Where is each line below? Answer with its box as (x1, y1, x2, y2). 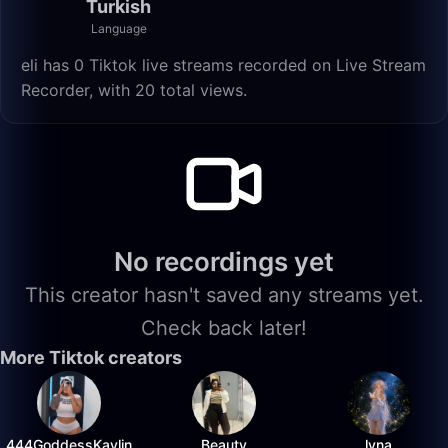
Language (90, 21, 147, 36)
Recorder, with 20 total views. (21, 80, 247, 100)
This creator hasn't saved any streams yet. (24, 283, 424, 307)
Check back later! (141, 316, 307, 340)
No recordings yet (114, 246, 334, 277)
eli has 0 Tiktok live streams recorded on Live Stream (21, 55, 426, 75)
